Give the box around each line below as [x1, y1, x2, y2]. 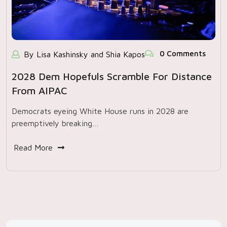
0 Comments [158, 49, 206, 58]
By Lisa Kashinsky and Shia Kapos [24, 50, 145, 59]
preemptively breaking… [12, 119, 99, 128]
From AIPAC [12, 85, 67, 96]
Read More [14, 143, 53, 152]
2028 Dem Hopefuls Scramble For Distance [12, 70, 212, 82]
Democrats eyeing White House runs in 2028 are [12, 106, 188, 116]
